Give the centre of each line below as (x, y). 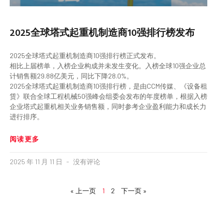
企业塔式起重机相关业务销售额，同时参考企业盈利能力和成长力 (108, 107)
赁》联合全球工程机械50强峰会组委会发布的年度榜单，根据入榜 (108, 96)
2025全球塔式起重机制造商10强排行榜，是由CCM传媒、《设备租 (108, 86)
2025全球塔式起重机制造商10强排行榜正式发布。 (85, 56)
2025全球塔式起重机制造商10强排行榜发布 (102, 32)
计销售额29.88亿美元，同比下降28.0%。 (71, 76)
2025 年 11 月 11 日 (37, 162)
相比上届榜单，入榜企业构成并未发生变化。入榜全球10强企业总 (108, 66)
